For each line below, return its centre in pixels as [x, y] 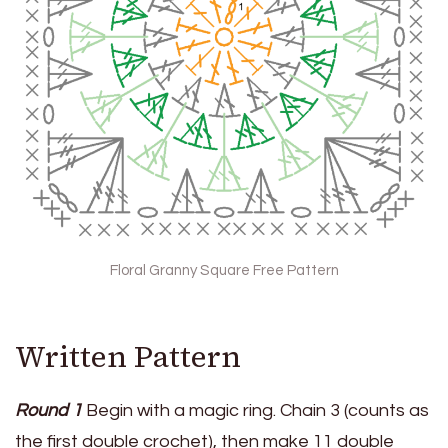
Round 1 [48, 411]
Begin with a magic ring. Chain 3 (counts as [255, 411]
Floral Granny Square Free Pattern [224, 271]
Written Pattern [128, 357]
